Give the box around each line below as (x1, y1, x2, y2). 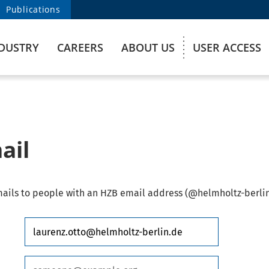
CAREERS (57, 40, 103, 55)
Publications (6, 4, 61, 15)
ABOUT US (121, 40, 175, 55)
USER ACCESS (193, 40, 261, 55)
